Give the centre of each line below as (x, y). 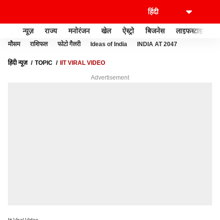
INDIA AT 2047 (157, 44)
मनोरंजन (79, 31)
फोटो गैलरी (69, 44)
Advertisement (110, 78)
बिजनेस (155, 31)
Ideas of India (109, 44)
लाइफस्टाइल (191, 31)
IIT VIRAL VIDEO (82, 63)
